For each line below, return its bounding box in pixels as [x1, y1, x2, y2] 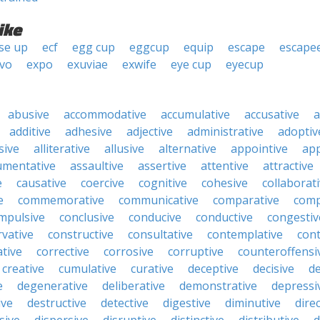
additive [9, 124, 51, 139]
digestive [163, 295, 211, 311]
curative [131, 261, 174, 276]
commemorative [18, 192, 104, 208]
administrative [187, 124, 264, 139]
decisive [253, 261, 294, 276]
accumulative [161, 106, 230, 122]
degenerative [17, 278, 88, 294]
